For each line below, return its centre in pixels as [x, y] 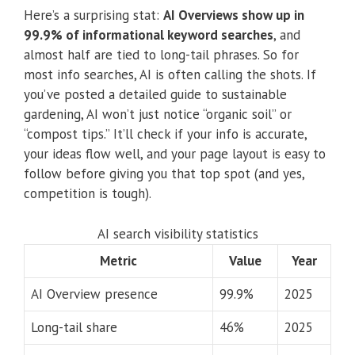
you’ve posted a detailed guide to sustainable [155, 95]
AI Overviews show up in [234, 15]
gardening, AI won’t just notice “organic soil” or [158, 115]
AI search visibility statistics [177, 233]
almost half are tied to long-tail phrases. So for [161, 55]
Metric [118, 260]
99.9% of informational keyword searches [149, 35]
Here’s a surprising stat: [94, 15]
